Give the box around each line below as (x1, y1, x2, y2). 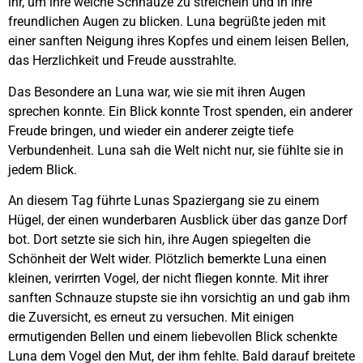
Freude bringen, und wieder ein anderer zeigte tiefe (8, 122, 293, 139)
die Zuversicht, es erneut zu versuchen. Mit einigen (8, 310, 294, 326)
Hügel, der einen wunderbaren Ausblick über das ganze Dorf (8, 212, 348, 228)
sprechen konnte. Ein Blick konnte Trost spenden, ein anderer (8, 103, 352, 119)
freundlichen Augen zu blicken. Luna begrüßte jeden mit (8, 14, 326, 30)
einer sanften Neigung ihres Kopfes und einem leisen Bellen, (8, 33, 348, 49)
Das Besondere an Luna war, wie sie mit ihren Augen (8, 83, 305, 100)
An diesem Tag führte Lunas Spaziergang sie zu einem (8, 193, 319, 209)
